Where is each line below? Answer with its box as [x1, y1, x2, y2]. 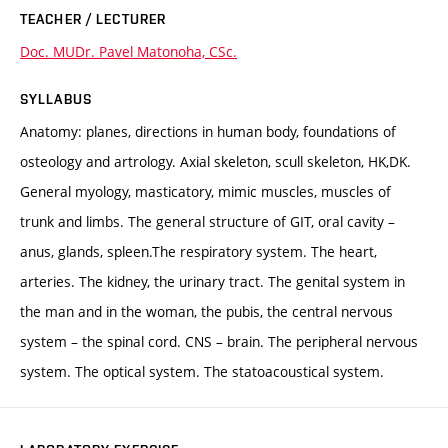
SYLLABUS [20, 90, 92, 107]
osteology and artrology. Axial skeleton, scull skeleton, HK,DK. [20, 151, 411, 171]
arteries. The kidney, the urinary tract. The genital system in [20, 271, 405, 291]
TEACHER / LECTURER [20, 10, 167, 27]
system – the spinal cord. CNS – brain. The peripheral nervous [20, 331, 418, 351]
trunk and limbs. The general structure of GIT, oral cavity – [20, 211, 395, 231]
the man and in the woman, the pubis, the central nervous [20, 301, 393, 321]
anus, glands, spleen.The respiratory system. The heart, [20, 241, 377, 261]
